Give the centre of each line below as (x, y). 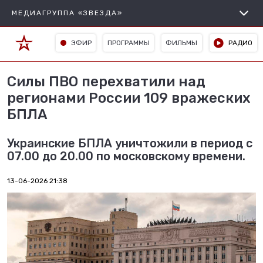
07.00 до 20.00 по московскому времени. (126, 156)
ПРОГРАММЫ (129, 43)
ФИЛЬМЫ (182, 43)
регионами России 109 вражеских (129, 98)
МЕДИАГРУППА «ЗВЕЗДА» (67, 13)
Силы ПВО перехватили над (106, 82)
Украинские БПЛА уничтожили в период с (130, 143)
